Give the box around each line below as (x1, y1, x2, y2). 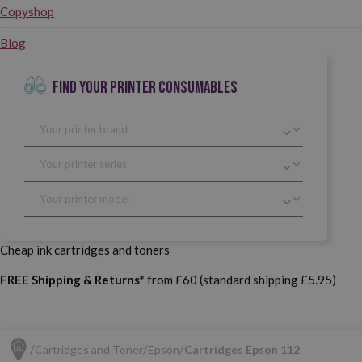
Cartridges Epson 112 (184, 342, 300, 356)
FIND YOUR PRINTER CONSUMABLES (52, 77, 238, 98)
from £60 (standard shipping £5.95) (145, 271, 336, 287)
